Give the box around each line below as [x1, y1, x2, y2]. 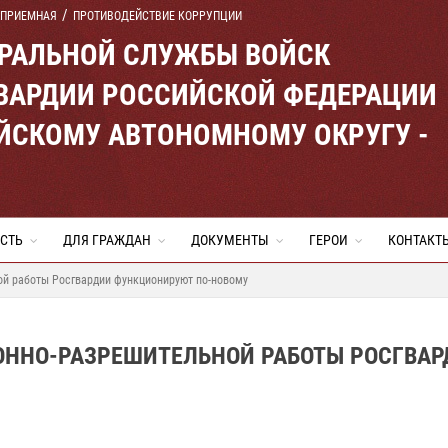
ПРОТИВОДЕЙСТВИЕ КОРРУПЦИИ [73, 9, 242, 23]
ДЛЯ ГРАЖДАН [63, 232, 151, 248]
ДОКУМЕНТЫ [191, 232, 269, 248]
